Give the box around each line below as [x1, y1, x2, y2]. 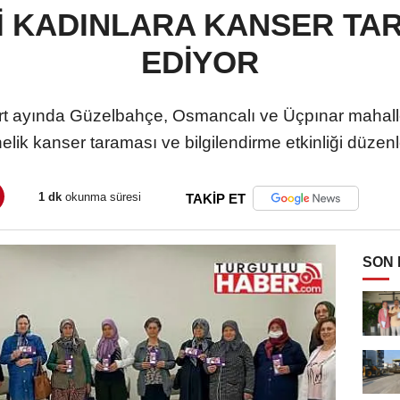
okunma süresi [62, 190, 141, 204]
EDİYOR [140, 44, 260, 79]
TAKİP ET [186, 190, 246, 206]
